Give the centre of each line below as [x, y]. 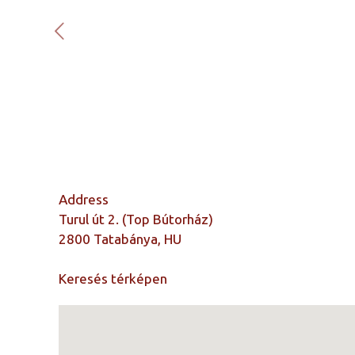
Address [84, 199]
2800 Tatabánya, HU [120, 239]
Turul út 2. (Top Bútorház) [136, 219]
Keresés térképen [113, 279]
